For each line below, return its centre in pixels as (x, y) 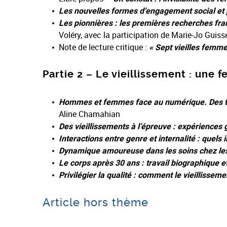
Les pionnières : (88, 23)
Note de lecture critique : (104, 47)
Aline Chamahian (89, 114)
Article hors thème (96, 202)
